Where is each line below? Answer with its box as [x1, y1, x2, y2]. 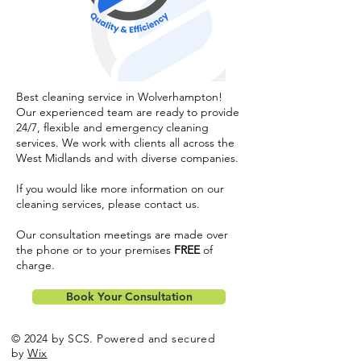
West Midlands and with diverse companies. [16, 151, 239, 165]
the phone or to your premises [16, 243, 174, 257]
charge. [16, 258, 58, 272]
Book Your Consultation [65, 289, 193, 304]
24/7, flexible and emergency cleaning [16, 120, 209, 135]
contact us [144, 197, 197, 211]
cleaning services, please [16, 197, 144, 211]
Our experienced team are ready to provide [16, 105, 239, 119]
